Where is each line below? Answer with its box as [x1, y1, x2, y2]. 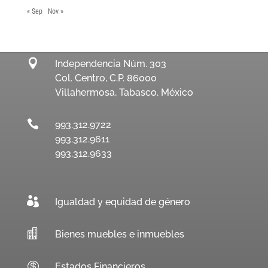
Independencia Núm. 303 [54, 57, 166, 69]
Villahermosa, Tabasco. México [54, 86, 193, 98]
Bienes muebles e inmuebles [54, 228, 184, 240]
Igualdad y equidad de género [54, 196, 190, 208]
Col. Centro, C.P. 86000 [54, 72, 157, 84]
